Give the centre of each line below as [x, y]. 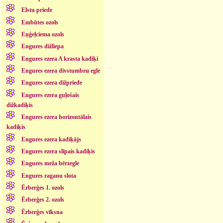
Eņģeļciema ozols [43, 34]
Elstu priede [37, 10]
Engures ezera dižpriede [52, 83]
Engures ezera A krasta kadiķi [59, 58]
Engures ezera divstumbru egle [60, 71]
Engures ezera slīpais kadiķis [58, 151]
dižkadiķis [19, 105]
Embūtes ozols [40, 22]
